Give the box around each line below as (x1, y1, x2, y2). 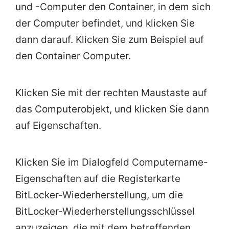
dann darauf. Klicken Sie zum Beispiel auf (15, 33, 204, 45)
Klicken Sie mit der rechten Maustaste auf (15, 86, 207, 99)
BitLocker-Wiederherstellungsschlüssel (15, 205, 195, 217)
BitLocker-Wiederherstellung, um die (15, 189, 183, 201)
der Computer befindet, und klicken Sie (15, 17, 195, 29)
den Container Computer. (15, 50, 131, 62)
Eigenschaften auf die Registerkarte (15, 172, 180, 185)
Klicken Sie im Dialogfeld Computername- (15, 156, 208, 168)
